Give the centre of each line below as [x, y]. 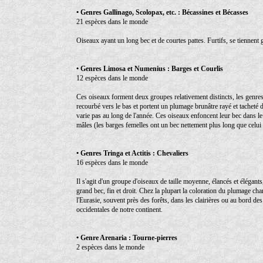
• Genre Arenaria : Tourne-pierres [127, 237]
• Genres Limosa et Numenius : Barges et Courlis [150, 68]
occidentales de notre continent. [119, 209]
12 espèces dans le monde [112, 78]
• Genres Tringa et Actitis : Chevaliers [132, 153]
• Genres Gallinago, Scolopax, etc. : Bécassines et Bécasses [162, 12]
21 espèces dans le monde [112, 21]
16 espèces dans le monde [112, 162]
